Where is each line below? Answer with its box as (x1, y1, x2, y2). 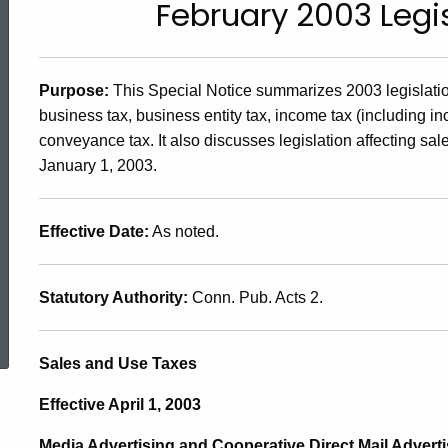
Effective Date (39, 223, 144, 240)
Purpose (39, 82, 104, 99)
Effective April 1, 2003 (39, 396, 201, 413)
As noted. (149, 223, 219, 240)
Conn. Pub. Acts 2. (192, 289, 323, 306)
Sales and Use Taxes (39, 355, 197, 372)
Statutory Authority (39, 289, 183, 306)
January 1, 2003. (39, 157, 157, 174)
